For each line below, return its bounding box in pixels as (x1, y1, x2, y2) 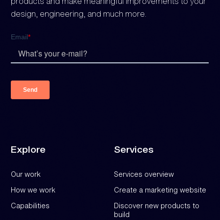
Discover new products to (114, 200, 199, 211)
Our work (11, 168, 41, 179)
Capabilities (11, 200, 50, 211)
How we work (11, 184, 56, 195)
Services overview (114, 168, 174, 179)
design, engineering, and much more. (11, 8, 147, 20)
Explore (11, 142, 46, 157)
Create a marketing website (114, 184, 206, 195)
